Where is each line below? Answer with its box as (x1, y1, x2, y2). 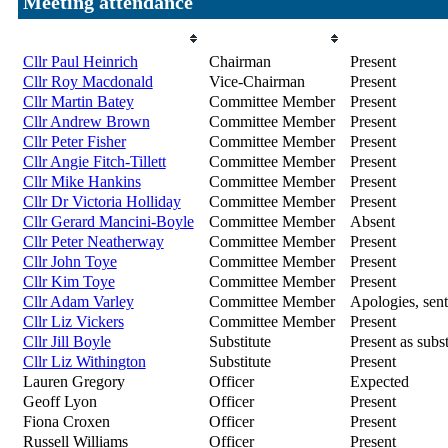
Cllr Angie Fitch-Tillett (22, 153, 166, 171)
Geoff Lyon (22, 393, 97, 411)
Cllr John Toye (22, 253, 117, 271)
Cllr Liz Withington (22, 353, 146, 371)
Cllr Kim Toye (22, 273, 115, 291)
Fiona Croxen (22, 413, 110, 431)
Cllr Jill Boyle (22, 333, 111, 351)
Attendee (23, 29, 85, 47)
